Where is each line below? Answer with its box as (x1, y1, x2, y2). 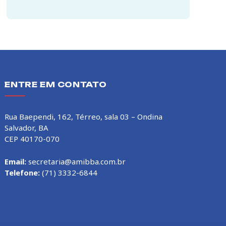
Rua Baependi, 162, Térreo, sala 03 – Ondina (5, 111, 163, 122)
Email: (5, 156, 27, 167)
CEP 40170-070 (5, 134, 60, 144)
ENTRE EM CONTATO (5, 80, 107, 90)
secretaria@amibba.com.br (28, 156, 126, 167)
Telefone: (5, 167, 40, 178)
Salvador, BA (5, 123, 49, 133)
